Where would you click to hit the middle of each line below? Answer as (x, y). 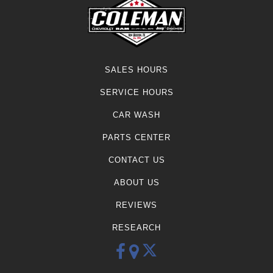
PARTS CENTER (136, 137)
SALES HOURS (136, 69)
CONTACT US (136, 160)
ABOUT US (136, 182)
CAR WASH (136, 115)
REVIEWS (136, 205)
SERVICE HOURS (136, 92)
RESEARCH (136, 227)
